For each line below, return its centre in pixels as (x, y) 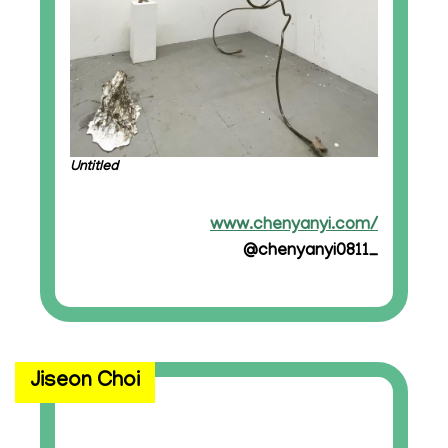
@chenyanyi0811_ (310, 252)
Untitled (94, 168)
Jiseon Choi (85, 382)
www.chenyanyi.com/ (294, 226)
